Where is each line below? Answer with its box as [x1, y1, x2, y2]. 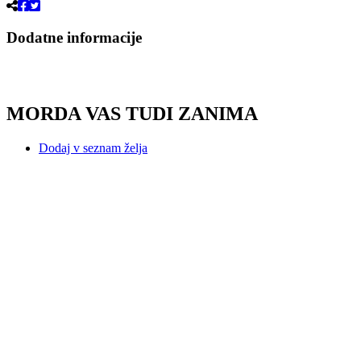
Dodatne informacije [6, 29, 142, 46]
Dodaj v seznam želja [39, 140, 147, 155]
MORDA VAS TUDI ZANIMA [6, 102, 258, 124]
